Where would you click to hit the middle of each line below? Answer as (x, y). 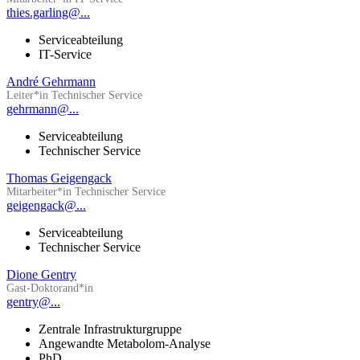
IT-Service (65, 55)
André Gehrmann (51, 82)
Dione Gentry (41, 275)
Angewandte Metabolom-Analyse (125, 344)
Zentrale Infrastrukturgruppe (110, 329)
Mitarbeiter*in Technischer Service (86, 192)
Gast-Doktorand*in (50, 288)
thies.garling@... (48, 13)
